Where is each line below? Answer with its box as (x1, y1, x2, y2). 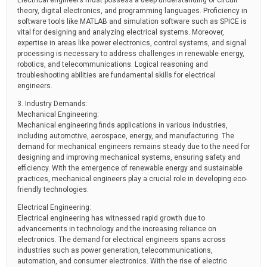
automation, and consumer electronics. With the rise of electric (17, 257, 227, 265)
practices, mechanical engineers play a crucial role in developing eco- (17, 175, 247, 183)
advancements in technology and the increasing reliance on (17, 225, 216, 233)
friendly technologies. (17, 185, 89, 194)
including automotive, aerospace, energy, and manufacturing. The (17, 132, 234, 140)
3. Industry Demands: (17, 100, 88, 108)
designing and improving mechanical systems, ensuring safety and (17, 153, 240, 162)
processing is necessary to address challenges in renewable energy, (17, 49, 244, 58)
